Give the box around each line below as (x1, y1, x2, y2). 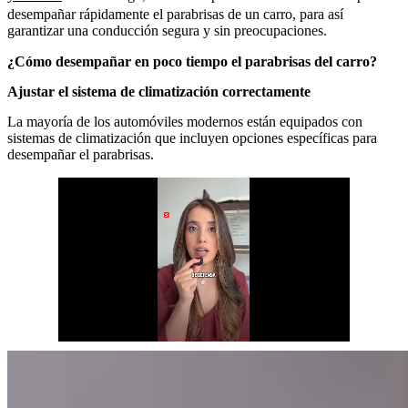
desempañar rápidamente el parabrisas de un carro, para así (7, 5, 343, 22)
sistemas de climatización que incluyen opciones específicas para (7, 129, 377, 146)
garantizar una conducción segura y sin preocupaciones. (7, 22, 327, 38)
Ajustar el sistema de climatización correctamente (7, 83, 311, 99)
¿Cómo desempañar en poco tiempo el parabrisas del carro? (7, 53, 377, 69)
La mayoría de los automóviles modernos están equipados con (7, 113, 362, 129)
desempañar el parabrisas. (7, 146, 154, 162)
